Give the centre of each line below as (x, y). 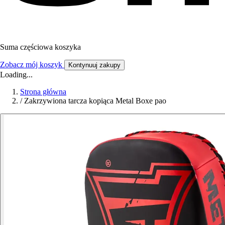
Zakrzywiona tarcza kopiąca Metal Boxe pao (95, 100)
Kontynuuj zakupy (94, 65)
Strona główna (43, 91)
